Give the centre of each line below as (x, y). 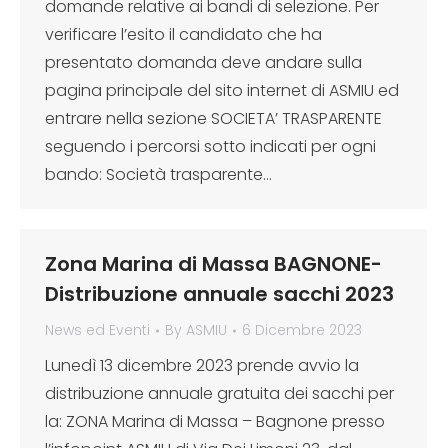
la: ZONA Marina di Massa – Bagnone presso (215, 421)
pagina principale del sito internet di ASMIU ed (222, 90)
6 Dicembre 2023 (302, 330)
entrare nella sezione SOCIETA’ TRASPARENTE (213, 118)
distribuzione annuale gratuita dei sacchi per (219, 393)
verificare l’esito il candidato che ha (183, 34)
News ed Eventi (97, 330)
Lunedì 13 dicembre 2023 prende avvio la (202, 365)
